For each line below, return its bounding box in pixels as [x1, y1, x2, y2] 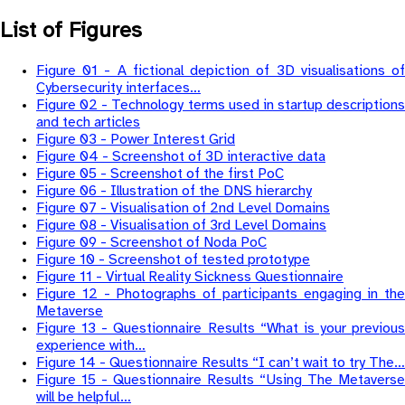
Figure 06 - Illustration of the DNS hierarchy [36, 184, 312, 200]
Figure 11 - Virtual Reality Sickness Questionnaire [36, 269, 344, 286]
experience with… [36, 338, 146, 354]
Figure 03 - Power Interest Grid [36, 132, 235, 148]
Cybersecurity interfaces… [36, 80, 201, 97]
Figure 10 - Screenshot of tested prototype [36, 252, 310, 268]
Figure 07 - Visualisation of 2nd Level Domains [36, 201, 330, 217]
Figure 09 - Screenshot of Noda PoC [36, 235, 267, 251]
